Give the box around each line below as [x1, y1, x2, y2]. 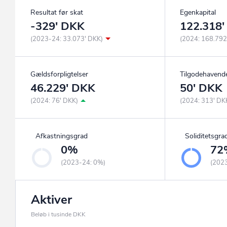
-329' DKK [30, 19, 85, 34]
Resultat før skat [30, 8, 83, 18]
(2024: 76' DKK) [30, 96, 78, 106]
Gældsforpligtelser [30, 69, 88, 80]
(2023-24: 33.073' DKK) [30, 34, 103, 44]
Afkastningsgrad [35, 131, 88, 141]
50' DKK [180, 81, 223, 96]
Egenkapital [180, 8, 216, 18]
